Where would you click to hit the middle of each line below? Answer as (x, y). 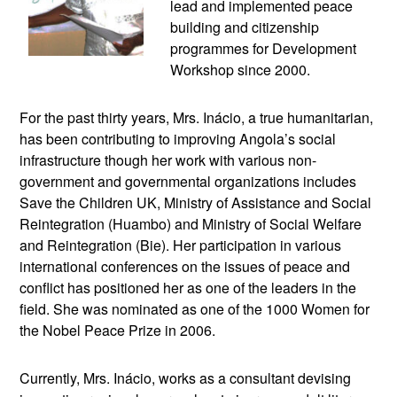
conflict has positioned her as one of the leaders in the (188, 287)
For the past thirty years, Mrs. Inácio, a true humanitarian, (197, 117)
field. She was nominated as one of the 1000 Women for (195, 308)
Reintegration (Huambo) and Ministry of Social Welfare (191, 223)
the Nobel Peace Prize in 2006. (118, 330)
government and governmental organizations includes (188, 181)
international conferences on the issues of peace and (185, 266)
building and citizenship (245, 27)
